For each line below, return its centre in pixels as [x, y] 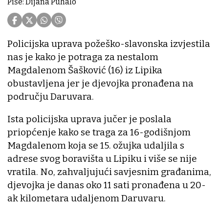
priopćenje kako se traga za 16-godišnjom [99, 132]
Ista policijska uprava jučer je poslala [89, 119]
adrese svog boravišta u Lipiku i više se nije [102, 159]
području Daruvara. [51, 97]
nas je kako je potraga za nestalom [83, 57]
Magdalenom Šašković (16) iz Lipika [85, 70]
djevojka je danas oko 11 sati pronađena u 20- [107, 185]
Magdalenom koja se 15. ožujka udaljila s [96, 146]
